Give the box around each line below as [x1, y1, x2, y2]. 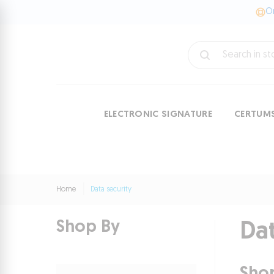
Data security [91, 186, 131, 193]
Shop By [56, 219, 120, 236]
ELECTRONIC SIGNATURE [103, 110, 212, 119]
